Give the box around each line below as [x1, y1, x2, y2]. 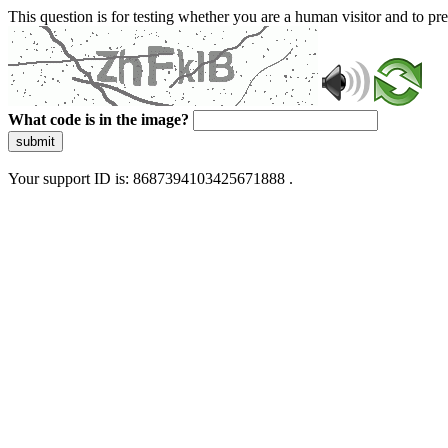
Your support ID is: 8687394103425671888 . [8, 170, 293, 187]
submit [16, 134, 55, 149]
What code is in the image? [8, 111, 189, 128]
